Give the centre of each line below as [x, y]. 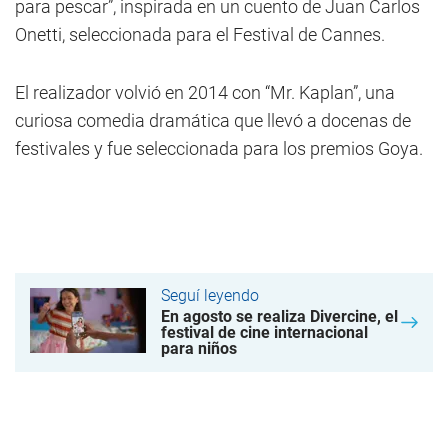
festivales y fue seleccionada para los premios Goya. [219, 148]
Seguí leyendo [210, 295]
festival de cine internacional [264, 332]
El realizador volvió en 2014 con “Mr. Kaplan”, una [205, 92]
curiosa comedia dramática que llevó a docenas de [213, 120]
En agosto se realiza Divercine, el [279, 316]
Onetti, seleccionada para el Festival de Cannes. [200, 34]
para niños [199, 348]
